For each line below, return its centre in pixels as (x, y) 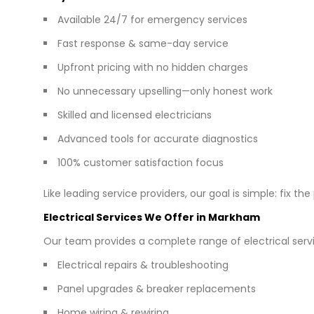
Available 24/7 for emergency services (152, 19)
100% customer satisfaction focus (141, 162)
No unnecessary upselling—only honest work (165, 91)
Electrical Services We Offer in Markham (152, 217)
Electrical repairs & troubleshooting (143, 265)
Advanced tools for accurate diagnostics (158, 138)
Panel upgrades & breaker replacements (157, 288)
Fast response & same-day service (143, 43)
